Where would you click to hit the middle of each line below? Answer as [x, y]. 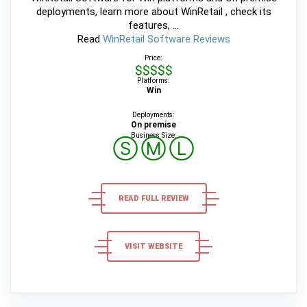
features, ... [153, 26]
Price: [153, 58]
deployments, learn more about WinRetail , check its [153, 12]
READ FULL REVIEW [153, 199]
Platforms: [153, 81]
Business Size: [153, 136]
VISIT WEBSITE [153, 247]
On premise [153, 125]
